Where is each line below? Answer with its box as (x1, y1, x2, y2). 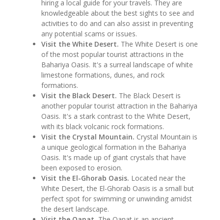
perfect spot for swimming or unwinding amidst (41, 193, 192, 203)
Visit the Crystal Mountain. (41, 132, 135, 141)
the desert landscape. (41, 204, 110, 214)
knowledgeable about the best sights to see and (41, 8, 194, 18)
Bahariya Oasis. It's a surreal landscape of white (41, 59, 193, 69)
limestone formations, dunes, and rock (41, 70, 165, 80)
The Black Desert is (117, 90, 181, 100)
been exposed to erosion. (41, 163, 123, 172)
